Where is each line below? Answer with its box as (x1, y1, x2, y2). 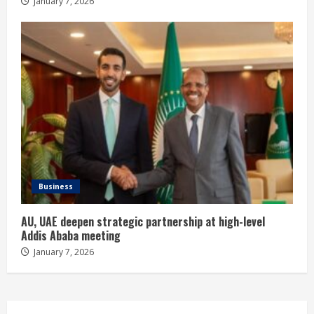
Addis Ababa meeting (21, 226, 121, 244)
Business (39, 181, 73, 191)
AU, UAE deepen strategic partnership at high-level (21, 212, 265, 230)
